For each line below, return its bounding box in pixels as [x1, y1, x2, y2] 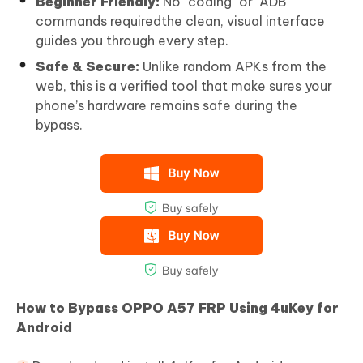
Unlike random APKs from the [139, 58, 327, 75]
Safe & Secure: [36, 58, 139, 75]
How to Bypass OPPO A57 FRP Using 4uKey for [16, 300, 339, 317]
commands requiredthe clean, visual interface [36, 13, 325, 30]
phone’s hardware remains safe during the [36, 97, 297, 114]
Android [16, 319, 72, 336]
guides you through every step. [36, 32, 228, 49]
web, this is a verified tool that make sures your [36, 78, 332, 95]
